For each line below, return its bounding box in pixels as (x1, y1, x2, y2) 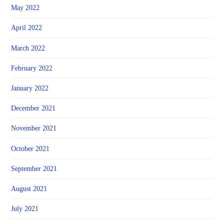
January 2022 (11, 84, 49, 92)
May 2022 (11, 4, 40, 12)
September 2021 (11, 164, 57, 172)
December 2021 (11, 104, 56, 112)
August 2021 (11, 184, 47, 192)
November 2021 (11, 124, 57, 132)
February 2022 (11, 64, 53, 72)
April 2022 (11, 24, 42, 32)
